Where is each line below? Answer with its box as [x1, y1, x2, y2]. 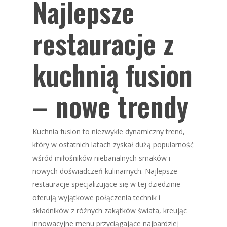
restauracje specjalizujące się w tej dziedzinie [32, 179, 180, 189]
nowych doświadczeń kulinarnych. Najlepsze [32, 166, 177, 176]
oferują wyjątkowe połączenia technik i [32, 193, 160, 202]
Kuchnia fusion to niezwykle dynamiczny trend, [32, 127, 185, 136]
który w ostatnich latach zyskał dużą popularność [32, 140, 194, 149]
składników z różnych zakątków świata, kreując [32, 206, 187, 215]
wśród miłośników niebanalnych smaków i [32, 153, 170, 163]
